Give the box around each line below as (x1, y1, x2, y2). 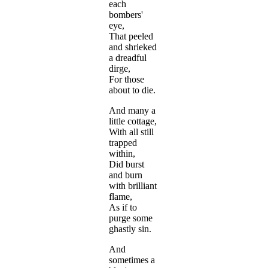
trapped (109, 138, 137, 148)
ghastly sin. (109, 224, 151, 234)
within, (109, 148, 135, 159)
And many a (109, 105, 156, 116)
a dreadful (109, 53, 147, 63)
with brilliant (109, 181, 157, 191)
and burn (109, 170, 142, 181)
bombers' (109, 10, 143, 20)
